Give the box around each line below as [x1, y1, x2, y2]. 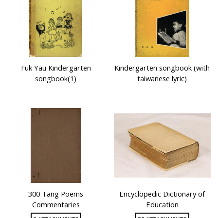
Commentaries [32, 200, 80, 210]
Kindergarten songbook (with [114, 63, 210, 73]
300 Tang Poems [28, 189, 84, 199]
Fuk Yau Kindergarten [20, 63, 91, 73]
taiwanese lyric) [137, 73, 187, 84]
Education [145, 200, 179, 210]
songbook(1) [35, 73, 77, 84]
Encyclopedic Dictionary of [119, 189, 205, 199]
